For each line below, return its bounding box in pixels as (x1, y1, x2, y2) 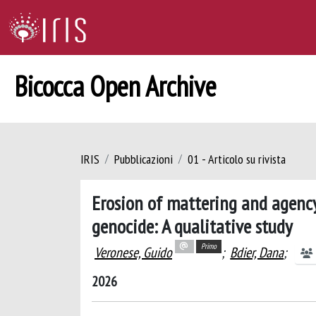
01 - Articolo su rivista (188, 151, 286, 167)
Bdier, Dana (230, 243, 284, 262)
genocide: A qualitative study (92, 213, 293, 239)
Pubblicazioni (114, 151, 173, 167)
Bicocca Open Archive (14, 68, 217, 104)
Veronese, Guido (95, 243, 172, 262)
